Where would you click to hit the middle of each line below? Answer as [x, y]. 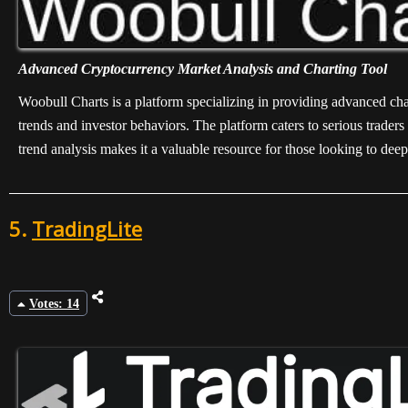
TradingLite [87, 229]
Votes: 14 [54, 304]
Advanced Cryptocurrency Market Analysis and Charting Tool [203, 69]
